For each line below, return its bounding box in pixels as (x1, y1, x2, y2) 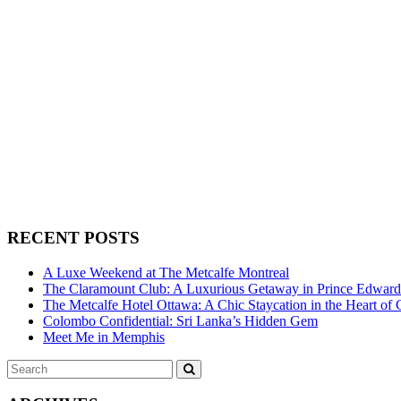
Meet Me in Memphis (43, 328, 165, 345)
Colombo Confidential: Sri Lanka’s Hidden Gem (43, 312, 318, 328)
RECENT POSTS (7, 228, 140, 248)
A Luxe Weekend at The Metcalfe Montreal (43, 264, 289, 280)
